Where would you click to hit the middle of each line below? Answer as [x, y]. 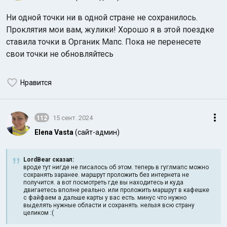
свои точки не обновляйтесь [60, 54]
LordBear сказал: [49, 160]
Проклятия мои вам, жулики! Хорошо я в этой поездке [110, 30]
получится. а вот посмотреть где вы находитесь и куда [103, 183]
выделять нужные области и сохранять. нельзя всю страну [109, 205]
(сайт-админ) [97, 133]
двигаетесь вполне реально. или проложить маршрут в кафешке [116, 190]
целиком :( [39, 213]
